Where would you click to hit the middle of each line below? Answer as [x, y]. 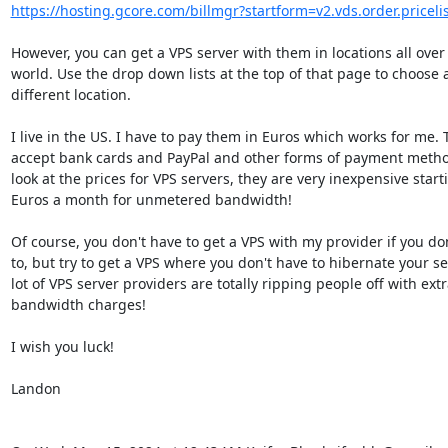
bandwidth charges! [78, 304]
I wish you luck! [62, 346]
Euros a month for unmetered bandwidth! [151, 199]
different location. [70, 94]
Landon [35, 388]
